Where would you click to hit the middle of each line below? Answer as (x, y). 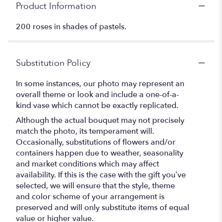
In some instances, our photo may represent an (100, 83)
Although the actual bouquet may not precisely (100, 120)
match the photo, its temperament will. (85, 131)
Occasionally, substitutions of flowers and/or (96, 142)
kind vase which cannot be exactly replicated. (97, 105)
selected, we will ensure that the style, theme (95, 186)
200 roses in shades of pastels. (71, 27)
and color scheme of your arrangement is (90, 196)
